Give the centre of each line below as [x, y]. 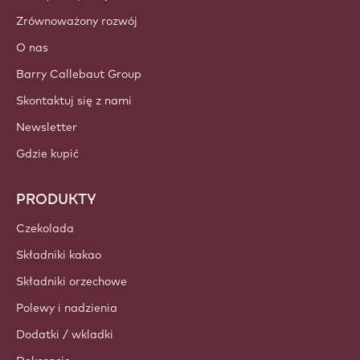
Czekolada [45, 228]
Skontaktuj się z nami [74, 100]
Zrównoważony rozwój [77, 20]
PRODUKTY [56, 198]
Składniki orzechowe [72, 281]
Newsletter [47, 127]
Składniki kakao [59, 254]
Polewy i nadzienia [67, 307]
